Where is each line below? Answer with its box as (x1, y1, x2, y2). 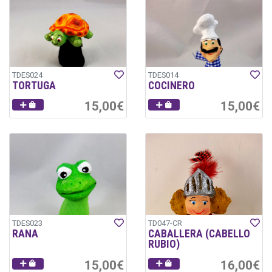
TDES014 (148, 70, 178, 80)
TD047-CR (148, 219, 182, 228)
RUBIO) (148, 238, 180, 251)
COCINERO (148, 79, 195, 92)
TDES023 (12, 219, 42, 228)
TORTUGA (12, 79, 56, 92)
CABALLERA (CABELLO (148, 228, 250, 240)
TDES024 (12, 70, 42, 80)
